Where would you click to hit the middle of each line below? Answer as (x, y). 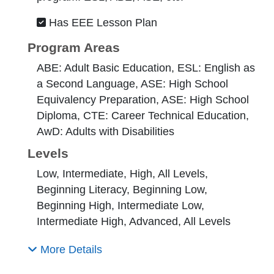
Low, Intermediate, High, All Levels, (122, 174)
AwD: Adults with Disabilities (106, 132)
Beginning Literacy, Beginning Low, (122, 190)
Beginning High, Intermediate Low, (120, 206)
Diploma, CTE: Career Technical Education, (143, 116)
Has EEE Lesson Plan (102, 23)
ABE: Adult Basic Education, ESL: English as (146, 68)
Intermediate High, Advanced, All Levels (134, 222)
